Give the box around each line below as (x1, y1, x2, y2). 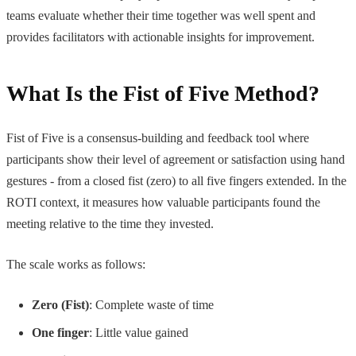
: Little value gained (89, 325, 188, 339)
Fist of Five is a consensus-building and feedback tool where (6, 130, 309, 145)
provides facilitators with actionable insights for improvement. (6, 29, 315, 44)
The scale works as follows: (6, 257, 145, 271)
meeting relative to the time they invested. (6, 216, 214, 230)
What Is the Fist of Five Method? (6, 80, 319, 106)
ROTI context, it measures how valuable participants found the (6, 195, 320, 209)
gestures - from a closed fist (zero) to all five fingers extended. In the (6, 173, 346, 188)
